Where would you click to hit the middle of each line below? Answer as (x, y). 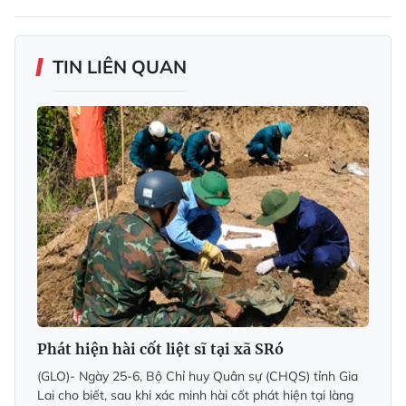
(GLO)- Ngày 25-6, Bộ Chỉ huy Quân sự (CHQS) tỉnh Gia (198, 376)
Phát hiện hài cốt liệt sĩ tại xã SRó (160, 348)
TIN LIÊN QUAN (120, 66)
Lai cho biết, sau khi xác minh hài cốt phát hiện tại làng (195, 395)
